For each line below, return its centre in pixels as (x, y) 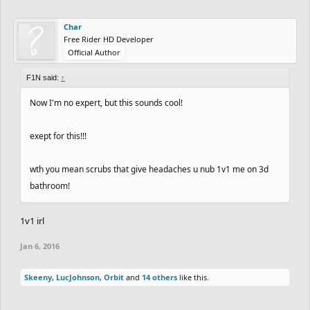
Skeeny (38, 277)
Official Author (94, 52)
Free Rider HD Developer (109, 39)
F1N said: (44, 77)
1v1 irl (32, 220)
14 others (159, 277)
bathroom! (50, 185)
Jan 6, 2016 (40, 246)
